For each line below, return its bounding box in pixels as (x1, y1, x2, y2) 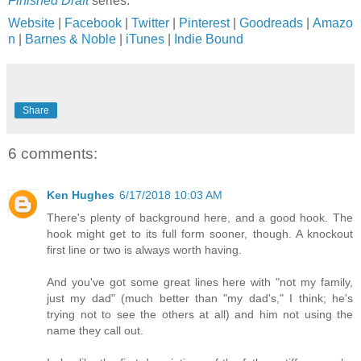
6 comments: (8, 144, 98, 162)
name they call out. (47, 323, 143, 337)
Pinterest (179, 15, 233, 30)
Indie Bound (174, 31, 243, 46)
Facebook (64, 15, 122, 30)
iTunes (126, 31, 164, 46)
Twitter (131, 15, 169, 30)
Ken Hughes (47, 188, 114, 201)
